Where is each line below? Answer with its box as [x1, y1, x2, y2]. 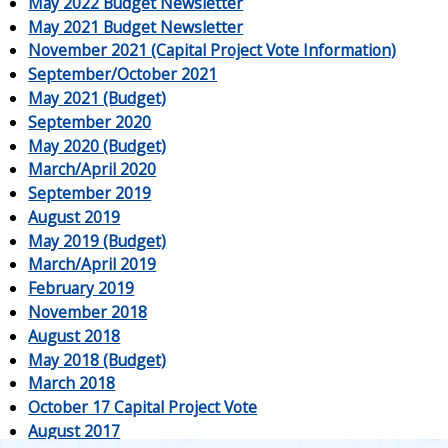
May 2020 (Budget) [28, 134, 167, 157]
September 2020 [28, 110, 152, 133]
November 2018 [28, 300, 148, 323]
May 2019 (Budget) [28, 229, 167, 252]
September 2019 [28, 182, 152, 205]
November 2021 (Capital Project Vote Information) [28, 39, 397, 62]
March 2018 [28, 372, 116, 395]
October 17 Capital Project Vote [28, 396, 258, 419]
